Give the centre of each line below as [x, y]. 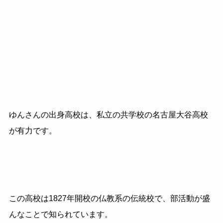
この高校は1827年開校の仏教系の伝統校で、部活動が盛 [109, 198]
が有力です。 [33, 131]
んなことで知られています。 [60, 214]
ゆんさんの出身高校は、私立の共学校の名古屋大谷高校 [108, 115]
